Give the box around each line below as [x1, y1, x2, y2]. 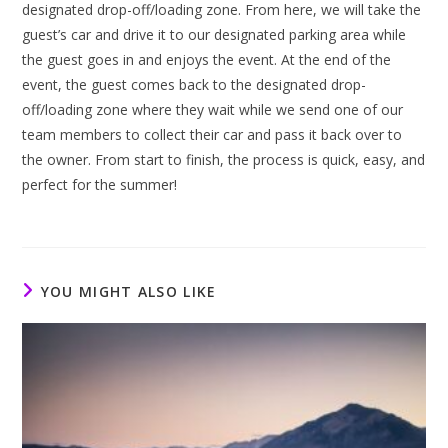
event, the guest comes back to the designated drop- [22, 75, 367, 94]
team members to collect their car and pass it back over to [22, 125, 403, 144]
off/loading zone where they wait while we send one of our [22, 100, 404, 119]
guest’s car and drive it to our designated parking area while [22, 25, 407, 44]
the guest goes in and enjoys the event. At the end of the [22, 50, 392, 69]
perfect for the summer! [22, 175, 178, 194]
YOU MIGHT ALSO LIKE [40, 282, 217, 301]
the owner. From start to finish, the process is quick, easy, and [22, 150, 426, 169]
